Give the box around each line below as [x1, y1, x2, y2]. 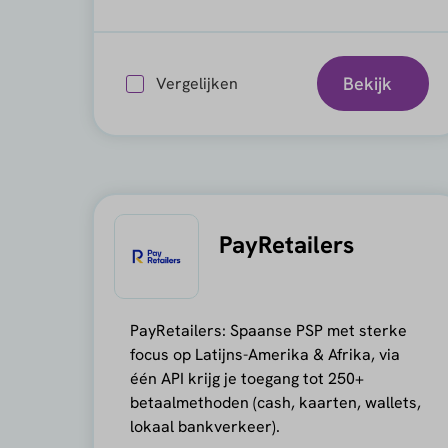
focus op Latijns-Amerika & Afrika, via [129, 344, 400, 365]
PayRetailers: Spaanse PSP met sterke [129, 320, 407, 341]
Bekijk [342, 71, 392, 95]
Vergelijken [155, 72, 238, 94]
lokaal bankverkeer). [129, 416, 280, 437]
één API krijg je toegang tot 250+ [129, 368, 364, 389]
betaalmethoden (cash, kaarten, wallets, [129, 392, 421, 413]
